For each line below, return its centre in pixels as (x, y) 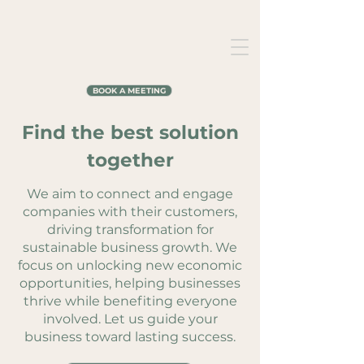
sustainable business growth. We (130, 247)
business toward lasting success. (130, 337)
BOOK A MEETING (129, 91)
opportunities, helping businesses (130, 283)
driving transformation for (130, 230)
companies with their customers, (130, 212)
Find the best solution (130, 132)
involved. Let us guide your (130, 319)
